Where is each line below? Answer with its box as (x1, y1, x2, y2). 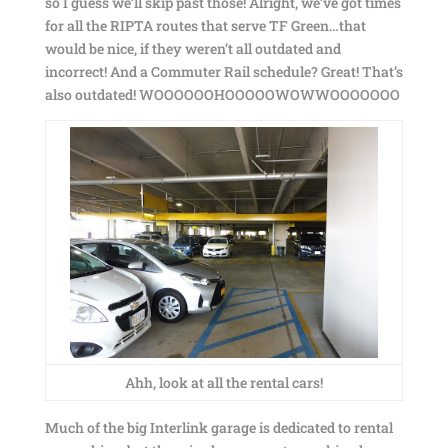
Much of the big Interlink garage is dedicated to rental (44, 418, 393, 437)
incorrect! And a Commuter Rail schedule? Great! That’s (44, 62, 403, 81)
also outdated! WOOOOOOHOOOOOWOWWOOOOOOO (44, 85, 400, 104)
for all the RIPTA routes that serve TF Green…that (44, 16, 366, 35)
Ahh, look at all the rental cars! (124, 373, 323, 392)
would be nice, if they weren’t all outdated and (44, 39, 341, 58)
